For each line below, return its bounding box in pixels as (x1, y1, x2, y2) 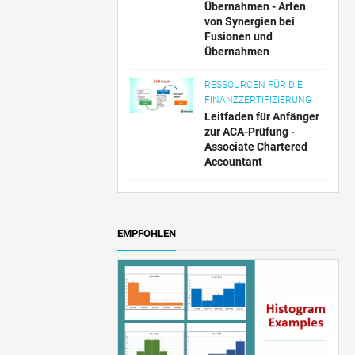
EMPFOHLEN (117, 227, 177, 239)
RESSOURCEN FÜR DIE (204, 79, 303, 90)
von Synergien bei (204, 15, 296, 28)
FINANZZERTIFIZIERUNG (204, 94, 312, 105)
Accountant (204, 155, 263, 168)
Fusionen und (204, 30, 273, 43)
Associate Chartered (204, 140, 308, 153)
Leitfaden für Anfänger (204, 110, 320, 123)
